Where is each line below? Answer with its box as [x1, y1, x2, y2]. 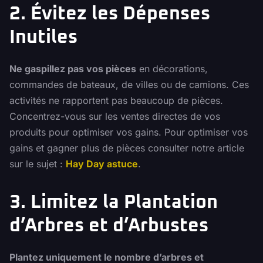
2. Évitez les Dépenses [9, 5, 210, 24]
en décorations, [136, 63, 208, 75]
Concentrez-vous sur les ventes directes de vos [9, 110, 220, 123]
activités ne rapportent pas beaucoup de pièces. [9, 95, 223, 107]
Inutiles [9, 28, 77, 48]
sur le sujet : [9, 158, 66, 170]
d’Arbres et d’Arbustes [9, 217, 208, 236]
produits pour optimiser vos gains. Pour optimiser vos [9, 126, 248, 139]
